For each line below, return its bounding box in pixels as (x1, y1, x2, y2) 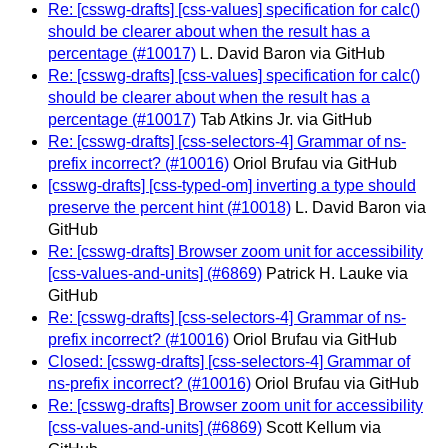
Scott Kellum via (266, 419, 381, 437)
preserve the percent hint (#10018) (48, 199, 291, 217)
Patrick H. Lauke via (266, 265, 408, 283)
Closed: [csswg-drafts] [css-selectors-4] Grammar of (48, 353, 410, 371)
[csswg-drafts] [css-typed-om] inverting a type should (48, 177, 416, 195)
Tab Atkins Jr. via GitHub (200, 111, 372, 129)
